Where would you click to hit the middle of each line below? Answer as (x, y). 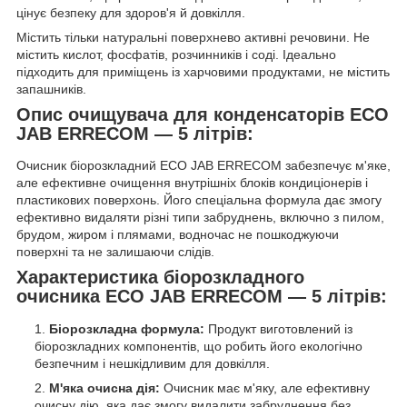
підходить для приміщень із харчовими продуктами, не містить (203, 71)
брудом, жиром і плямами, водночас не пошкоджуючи (178, 235)
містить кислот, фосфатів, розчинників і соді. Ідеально (176, 54)
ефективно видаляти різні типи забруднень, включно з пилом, (200, 218)
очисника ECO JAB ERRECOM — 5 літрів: (202, 297)
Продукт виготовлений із (278, 328)
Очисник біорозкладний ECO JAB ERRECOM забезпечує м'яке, (203, 166)
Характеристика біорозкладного (160, 278)
